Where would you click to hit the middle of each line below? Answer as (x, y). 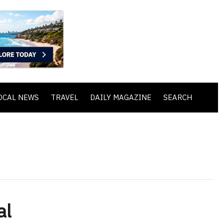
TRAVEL (64, 97)
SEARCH (178, 97)
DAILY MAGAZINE (121, 97)
